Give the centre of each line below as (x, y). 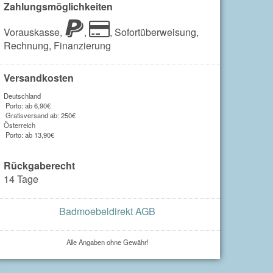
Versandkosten (39, 77)
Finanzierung (82, 45)
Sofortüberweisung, (157, 32)
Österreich (19, 125)
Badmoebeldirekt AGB (107, 211)
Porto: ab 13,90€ (29, 134)
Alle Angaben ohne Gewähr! (107, 242)
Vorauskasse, (34, 32)
